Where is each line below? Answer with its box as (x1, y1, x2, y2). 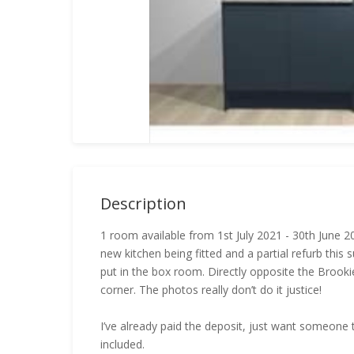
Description (100, 193, 186, 214)
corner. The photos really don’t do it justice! (100, 282, 322, 297)
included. (100, 337, 145, 352)
